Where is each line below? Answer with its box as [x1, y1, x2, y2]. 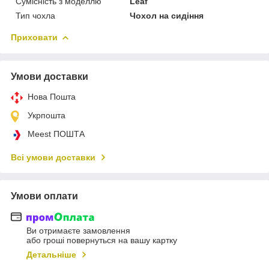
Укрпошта [28, 110, 65, 120]
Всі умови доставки [11, 152, 95, 162]
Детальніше [26, 250, 76, 260]
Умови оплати [11, 190, 78, 201]
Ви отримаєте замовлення [26, 226, 130, 236]
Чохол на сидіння [130, 10, 204, 20]
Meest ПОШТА [28, 128, 85, 139]
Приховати [11, 32, 58, 42]
